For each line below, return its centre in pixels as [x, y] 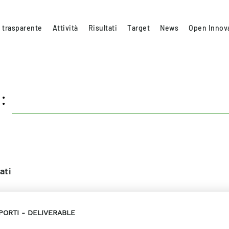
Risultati [103, 28]
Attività [65, 28]
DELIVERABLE [51, 213]
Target [139, 28]
